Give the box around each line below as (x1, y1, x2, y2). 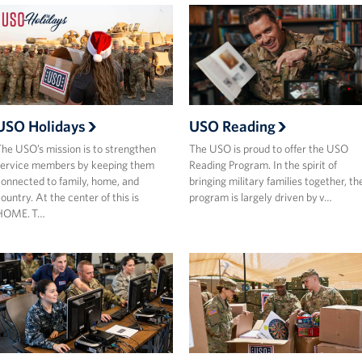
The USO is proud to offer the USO (188, 141, 348, 156)
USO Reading (188, 116, 276, 136)
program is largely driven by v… (188, 189, 332, 204)
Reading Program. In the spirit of (188, 157, 337, 172)
